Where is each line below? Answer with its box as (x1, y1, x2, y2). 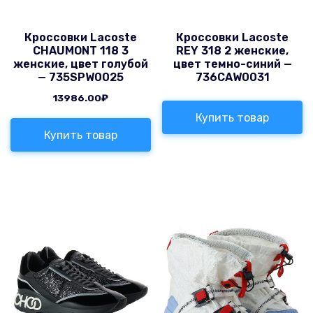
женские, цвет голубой (13, 57, 148, 71)
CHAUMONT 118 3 (32, 44, 129, 58)
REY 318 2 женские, (176, 44, 289, 58)
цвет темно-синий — (173, 57, 292, 71)
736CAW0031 (195, 71, 270, 85)
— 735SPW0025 (37, 71, 124, 85)
